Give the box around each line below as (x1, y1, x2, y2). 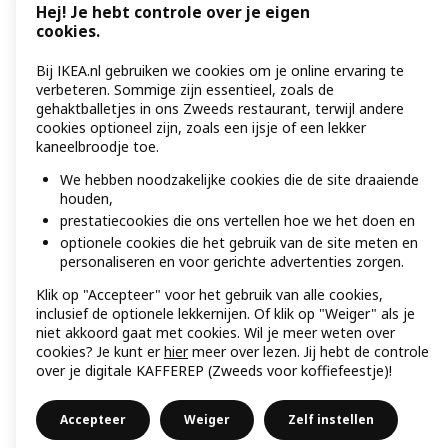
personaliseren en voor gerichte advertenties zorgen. (60, 252, 404, 271)
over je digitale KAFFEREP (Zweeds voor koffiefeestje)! (36, 361, 392, 380)
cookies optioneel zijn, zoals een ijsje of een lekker (36, 118, 366, 138)
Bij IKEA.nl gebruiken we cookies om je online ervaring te (36, 61, 404, 81)
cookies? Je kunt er (36, 342, 164, 361)
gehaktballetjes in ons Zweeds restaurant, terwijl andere (36, 99, 404, 119)
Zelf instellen (288, 411, 374, 428)
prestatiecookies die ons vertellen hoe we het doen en (60, 211, 415, 231)
